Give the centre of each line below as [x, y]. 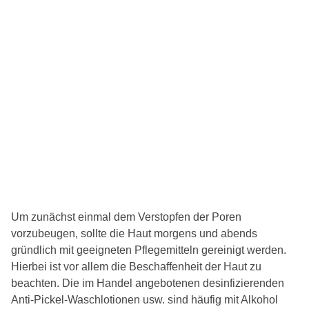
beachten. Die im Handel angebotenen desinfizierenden [148, 283]
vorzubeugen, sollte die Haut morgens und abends [134, 234]
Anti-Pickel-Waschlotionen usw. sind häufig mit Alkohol [144, 300]
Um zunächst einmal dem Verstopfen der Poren [126, 217]
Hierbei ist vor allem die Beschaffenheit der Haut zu [136, 267]
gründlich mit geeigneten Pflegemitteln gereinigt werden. [149, 250]
